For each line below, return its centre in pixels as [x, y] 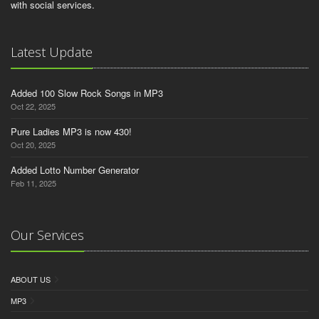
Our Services [47, 235]
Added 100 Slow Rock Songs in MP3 [87, 93]
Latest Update [52, 52]
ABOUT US [31, 279]
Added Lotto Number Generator [75, 170]
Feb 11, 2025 [33, 183]
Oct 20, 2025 [33, 145]
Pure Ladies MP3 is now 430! [71, 131]
